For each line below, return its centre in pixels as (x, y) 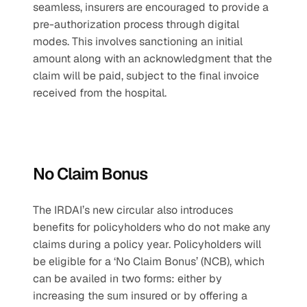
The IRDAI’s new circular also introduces (133, 210)
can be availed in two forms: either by (127, 279)
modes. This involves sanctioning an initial (138, 41)
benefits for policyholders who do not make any (152, 227)
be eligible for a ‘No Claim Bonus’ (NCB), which (149, 261)
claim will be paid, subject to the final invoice (146, 76)
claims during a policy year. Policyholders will (147, 244)
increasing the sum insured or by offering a (140, 296)
